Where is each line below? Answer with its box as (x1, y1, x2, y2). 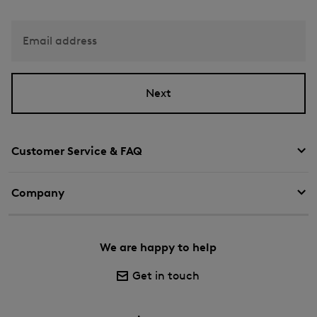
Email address (23, 33, 97, 47)
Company (11, 185, 64, 200)
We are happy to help (100, 240, 217, 254)
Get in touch (132, 268, 200, 282)
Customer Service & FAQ (11, 144, 142, 158)
